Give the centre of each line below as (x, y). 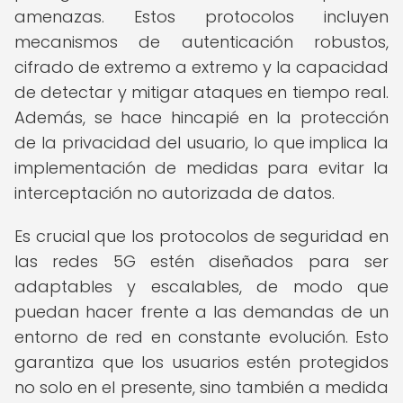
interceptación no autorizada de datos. (175, 193)
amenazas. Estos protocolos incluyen (201, 17)
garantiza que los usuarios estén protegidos (201, 362)
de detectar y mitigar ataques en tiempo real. (201, 92)
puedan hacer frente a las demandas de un (201, 312)
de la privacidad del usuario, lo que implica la (201, 143)
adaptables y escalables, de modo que (201, 287)
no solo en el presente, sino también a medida (201, 387)
